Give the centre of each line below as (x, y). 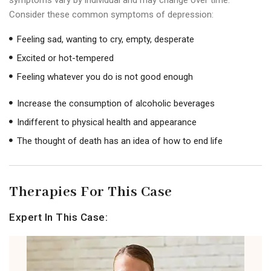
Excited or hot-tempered (65, 58)
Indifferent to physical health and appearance (106, 122)
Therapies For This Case (91, 192)
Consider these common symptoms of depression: (111, 14)
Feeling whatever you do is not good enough (105, 77)
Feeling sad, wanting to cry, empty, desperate (105, 39)
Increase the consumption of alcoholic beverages (116, 103)
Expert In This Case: (59, 217)
